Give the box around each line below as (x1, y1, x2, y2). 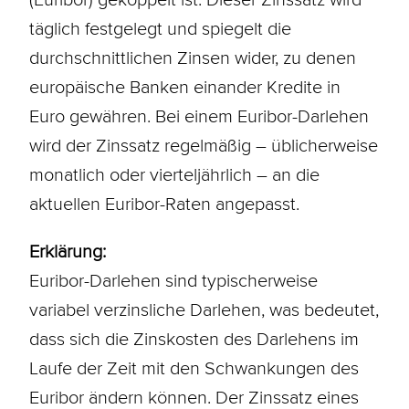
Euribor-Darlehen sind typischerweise (28, 267, 318, 293)
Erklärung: (28, 237, 106, 264)
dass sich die (28, 325, 133, 351)
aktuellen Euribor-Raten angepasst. (28, 190, 299, 216)
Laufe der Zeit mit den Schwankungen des (28, 354, 359, 381)
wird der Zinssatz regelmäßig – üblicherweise (28, 131, 378, 158)
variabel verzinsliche (28, 296, 190, 322)
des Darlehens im (218, 325, 359, 351)
